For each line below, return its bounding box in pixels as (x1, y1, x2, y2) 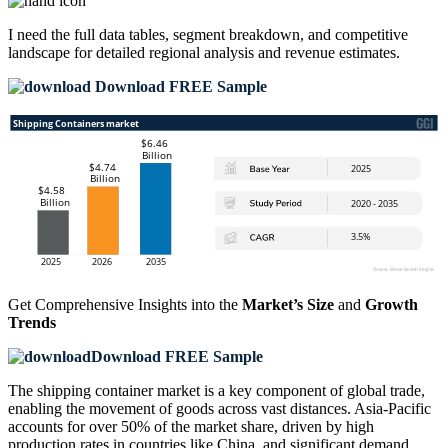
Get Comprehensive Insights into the (8, 296, 242, 314)
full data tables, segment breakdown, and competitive (74, 26, 408, 44)
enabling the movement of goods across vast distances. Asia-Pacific (8, 400, 431, 418)
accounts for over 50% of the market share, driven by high (8, 418, 374, 436)
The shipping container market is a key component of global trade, (8, 382, 425, 400)
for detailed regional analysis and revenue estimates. (70, 44, 400, 62)
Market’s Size (242, 296, 334, 314)
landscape (8, 44, 70, 62)
